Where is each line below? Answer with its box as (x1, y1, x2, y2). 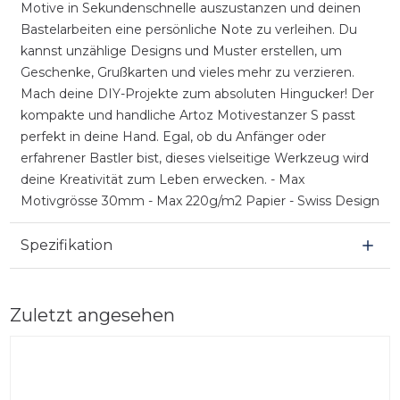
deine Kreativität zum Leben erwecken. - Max (20, 171, 304, 187)
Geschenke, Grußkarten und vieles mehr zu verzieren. (20, 63, 354, 80)
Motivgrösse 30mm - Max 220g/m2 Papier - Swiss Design (20, 192, 379, 209)
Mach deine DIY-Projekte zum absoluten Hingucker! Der (20, 85, 374, 102)
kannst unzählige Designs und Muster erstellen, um (20, 42, 342, 59)
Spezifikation (20, 236, 112, 254)
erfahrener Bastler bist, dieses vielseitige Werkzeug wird (20, 149, 369, 166)
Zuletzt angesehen (9, 304, 175, 326)
